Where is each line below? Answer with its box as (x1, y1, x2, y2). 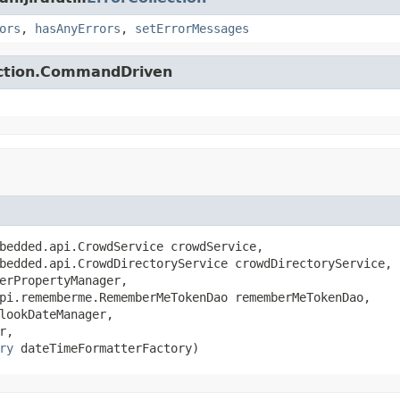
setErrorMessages (135, 21, 249, 36)
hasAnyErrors (35, 21, 121, 36)
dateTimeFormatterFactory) (13, 340, 199, 355)
